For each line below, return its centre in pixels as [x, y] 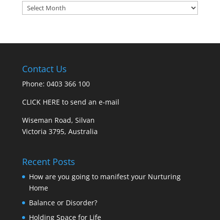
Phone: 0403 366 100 [56, 84]
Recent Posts [48, 162]
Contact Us [44, 69]
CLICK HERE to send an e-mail [70, 102]
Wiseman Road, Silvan [58, 120]
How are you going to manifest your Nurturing [105, 177]
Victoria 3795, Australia [60, 131]
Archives [35, 6]
